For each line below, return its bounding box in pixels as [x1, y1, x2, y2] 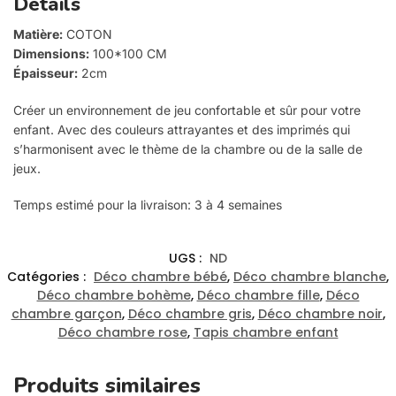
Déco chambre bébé [94, 268, 227, 286]
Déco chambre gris [127, 305, 252, 324]
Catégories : [7, 268, 89, 286]
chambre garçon [11, 305, 122, 324]
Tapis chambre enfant [193, 324, 339, 342]
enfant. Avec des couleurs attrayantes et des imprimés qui [13, 121, 350, 137]
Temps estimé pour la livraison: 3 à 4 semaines [13, 197, 282, 213]
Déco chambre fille [196, 286, 320, 305]
